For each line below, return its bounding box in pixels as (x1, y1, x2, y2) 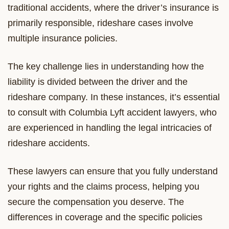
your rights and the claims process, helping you (8, 181, 199, 192)
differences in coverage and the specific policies (8, 212, 202, 222)
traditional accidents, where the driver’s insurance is (8, 2, 219, 13)
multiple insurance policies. (8, 33, 120, 43)
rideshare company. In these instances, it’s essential (8, 91, 220, 102)
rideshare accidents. (8, 138, 93, 148)
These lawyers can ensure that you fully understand (8, 166, 218, 176)
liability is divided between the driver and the (8, 76, 188, 87)
